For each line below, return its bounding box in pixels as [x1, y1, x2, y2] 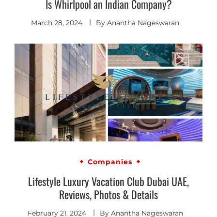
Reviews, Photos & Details [59, 186, 158, 202]
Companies [87, 157, 132, 166]
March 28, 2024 [31, 18, 82, 27]
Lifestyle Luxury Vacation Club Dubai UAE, [28, 173, 189, 189]
